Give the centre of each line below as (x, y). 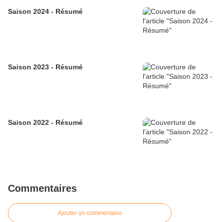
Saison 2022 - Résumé (45, 123)
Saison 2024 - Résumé (45, 12)
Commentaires (42, 189)
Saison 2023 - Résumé (45, 67)
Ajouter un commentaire (90, 213)
